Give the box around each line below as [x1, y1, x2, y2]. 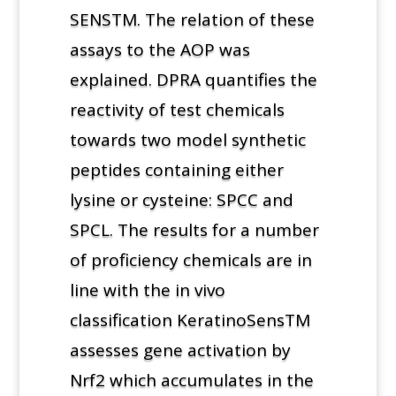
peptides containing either [69, 157, 284, 181]
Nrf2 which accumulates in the [69, 368, 314, 392]
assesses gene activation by [69, 338, 291, 362]
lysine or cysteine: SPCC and [69, 187, 293, 211]
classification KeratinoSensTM [69, 308, 310, 331]
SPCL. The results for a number [69, 217, 319, 241]
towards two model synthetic [69, 127, 306, 151]
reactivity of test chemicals [69, 97, 285, 121]
